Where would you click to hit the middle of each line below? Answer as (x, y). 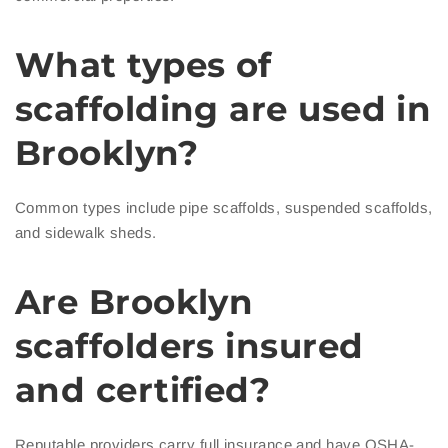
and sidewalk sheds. (86, 233)
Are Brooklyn (134, 302)
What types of (143, 65)
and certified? (143, 390)
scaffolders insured (189, 346)
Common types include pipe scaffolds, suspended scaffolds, (224, 208)
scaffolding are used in (223, 109)
